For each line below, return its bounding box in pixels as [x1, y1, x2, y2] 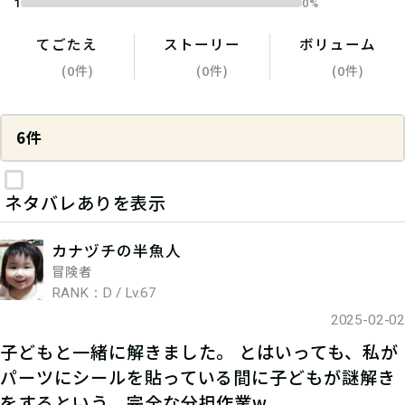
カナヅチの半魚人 [52, 239, 182, 261]
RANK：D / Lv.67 [52, 284, 156, 301]
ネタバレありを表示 [4, 189, 167, 215]
